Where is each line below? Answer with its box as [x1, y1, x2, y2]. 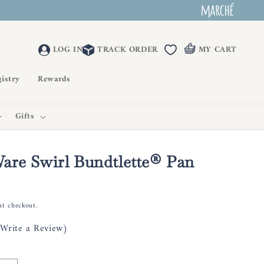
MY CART [198, 42, 237, 57]
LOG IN [52, 42, 83, 57]
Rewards [38, 72, 71, 87]
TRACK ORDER [97, 42, 158, 57]
